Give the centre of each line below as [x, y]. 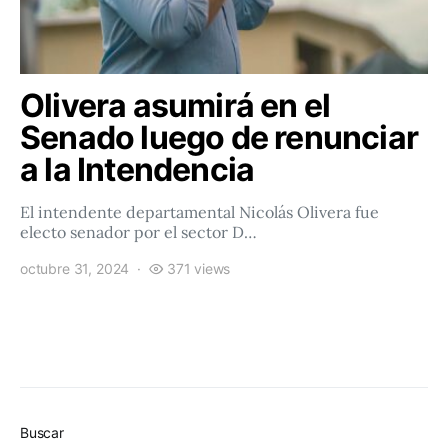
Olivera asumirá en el [175, 105]
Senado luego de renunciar [219, 137]
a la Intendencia [137, 169]
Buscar [42, 432]
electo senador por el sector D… [138, 232]
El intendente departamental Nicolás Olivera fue [199, 212]
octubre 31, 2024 [75, 268]
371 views [198, 268]
